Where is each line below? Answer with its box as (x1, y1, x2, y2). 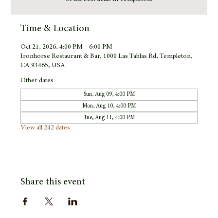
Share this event (20, 177, 86, 187)
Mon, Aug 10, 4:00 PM (82, 103, 136, 109)
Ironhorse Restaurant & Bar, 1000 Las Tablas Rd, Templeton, (20, 53, 193, 60)
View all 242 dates (20, 124, 71, 131)
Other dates (20, 77, 54, 84)
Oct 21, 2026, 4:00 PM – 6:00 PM (20, 43, 113, 51)
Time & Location (20, 23, 90, 34)
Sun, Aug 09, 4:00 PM (83, 91, 135, 97)
